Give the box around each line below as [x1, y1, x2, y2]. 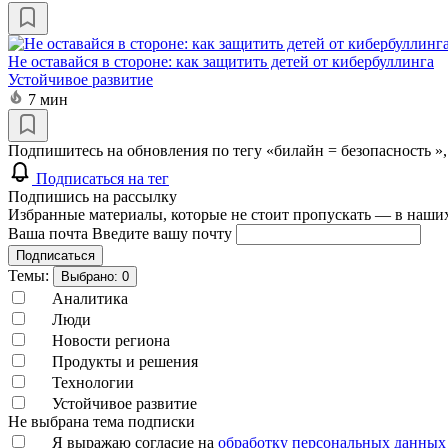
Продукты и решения [52, 352, 198, 370]
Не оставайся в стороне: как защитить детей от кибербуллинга [8, 52, 434, 70]
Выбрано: [61, 268, 122, 284]
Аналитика [52, 289, 128, 307]
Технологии [52, 373, 134, 391]
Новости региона [52, 331, 170, 349]
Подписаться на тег [36, 169, 169, 187]
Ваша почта [8, 224, 92, 242]
